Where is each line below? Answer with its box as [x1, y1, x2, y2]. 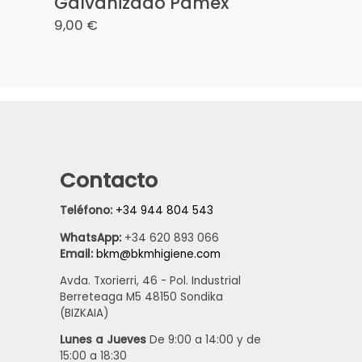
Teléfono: [59, 203, 116, 219]
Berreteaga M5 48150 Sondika [59, 289, 223, 305]
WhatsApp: [59, 229, 124, 246]
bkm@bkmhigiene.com [95, 246, 221, 262]
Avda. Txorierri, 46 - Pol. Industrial [59, 273, 241, 289]
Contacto [59, 166, 158, 195]
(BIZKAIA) [59, 305, 108, 322]
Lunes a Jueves [59, 332, 146, 348]
